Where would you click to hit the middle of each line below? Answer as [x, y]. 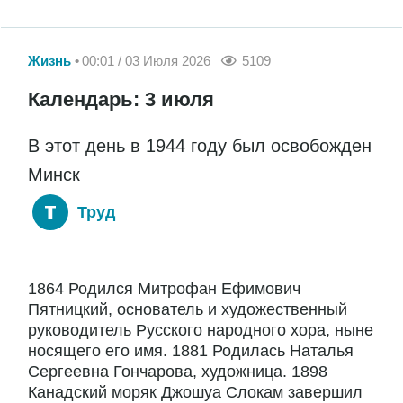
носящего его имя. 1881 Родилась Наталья [191, 350]
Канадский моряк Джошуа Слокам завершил [195, 392]
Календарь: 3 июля [121, 99]
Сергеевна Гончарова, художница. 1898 [178, 371]
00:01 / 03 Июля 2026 [146, 61]
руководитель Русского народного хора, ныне [201, 330]
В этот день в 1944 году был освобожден [200, 145]
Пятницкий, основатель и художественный [188, 309]
